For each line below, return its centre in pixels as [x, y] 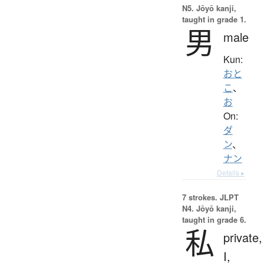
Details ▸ [231, 172]
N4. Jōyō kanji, [209, 208]
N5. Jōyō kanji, [209, 8]
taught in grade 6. [214, 219]
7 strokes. [199, 197]
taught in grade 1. [214, 19]
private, [242, 237]
